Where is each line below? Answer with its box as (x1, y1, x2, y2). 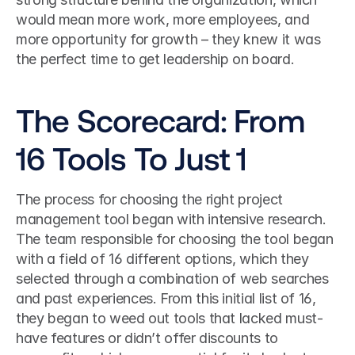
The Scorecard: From (16, 101, 304, 139)
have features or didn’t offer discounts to (16, 330, 278, 346)
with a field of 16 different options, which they (16, 250, 309, 267)
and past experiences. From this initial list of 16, (16, 290, 316, 307)
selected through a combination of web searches (16, 270, 329, 287)
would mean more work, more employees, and (16, 11, 310, 28)
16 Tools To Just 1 (16, 139, 247, 177)
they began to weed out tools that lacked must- (16, 310, 323, 326)
